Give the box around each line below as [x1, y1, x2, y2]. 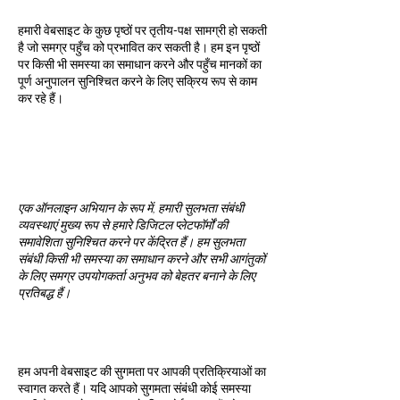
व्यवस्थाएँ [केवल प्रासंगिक [18, 158, 253, 174]
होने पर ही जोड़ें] [18, 174, 165, 190]
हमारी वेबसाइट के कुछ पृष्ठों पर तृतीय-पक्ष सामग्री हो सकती [18, 22, 267, 37]
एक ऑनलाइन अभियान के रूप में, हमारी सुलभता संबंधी [18, 200, 244, 215]
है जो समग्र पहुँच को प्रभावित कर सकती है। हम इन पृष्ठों [18, 39, 260, 54]
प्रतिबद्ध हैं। [18, 285, 71, 300]
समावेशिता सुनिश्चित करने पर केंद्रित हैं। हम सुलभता [18, 234, 245, 249]
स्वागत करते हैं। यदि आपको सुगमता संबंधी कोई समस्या [18, 380, 251, 396]
